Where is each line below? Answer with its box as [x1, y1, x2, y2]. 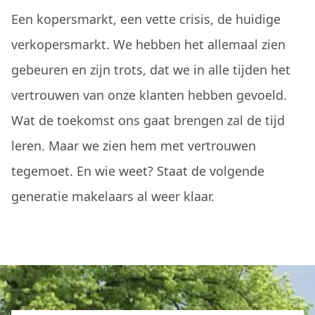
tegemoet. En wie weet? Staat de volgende [11, 162, 264, 179]
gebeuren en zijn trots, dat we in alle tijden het [11, 61, 290, 78]
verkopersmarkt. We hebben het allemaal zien [11, 36, 285, 53]
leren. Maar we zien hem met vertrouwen [11, 137, 256, 154]
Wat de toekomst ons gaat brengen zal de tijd [11, 112, 285, 129]
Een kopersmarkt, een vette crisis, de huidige [11, 11, 281, 27]
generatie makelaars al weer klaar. [11, 188, 214, 205]
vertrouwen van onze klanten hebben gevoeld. [11, 86, 287, 103]
